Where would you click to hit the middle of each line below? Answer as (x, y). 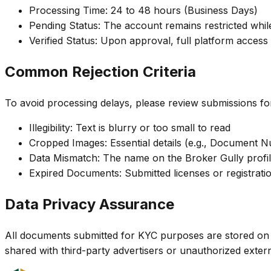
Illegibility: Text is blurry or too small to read (130, 127)
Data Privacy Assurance (90, 204)
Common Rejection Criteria (100, 71)
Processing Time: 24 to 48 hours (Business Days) (143, 10)
